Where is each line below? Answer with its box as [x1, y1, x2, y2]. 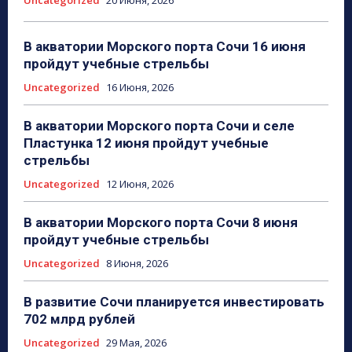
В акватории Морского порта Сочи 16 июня [24, 38, 306, 55]
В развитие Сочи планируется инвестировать [24, 294, 324, 310]
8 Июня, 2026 [106, 256, 168, 271]
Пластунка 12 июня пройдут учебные [24, 135, 269, 152]
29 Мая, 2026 [106, 335, 167, 350]
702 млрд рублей [24, 311, 135, 328]
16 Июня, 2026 [106, 80, 174, 95]
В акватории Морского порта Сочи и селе [24, 118, 295, 134]
